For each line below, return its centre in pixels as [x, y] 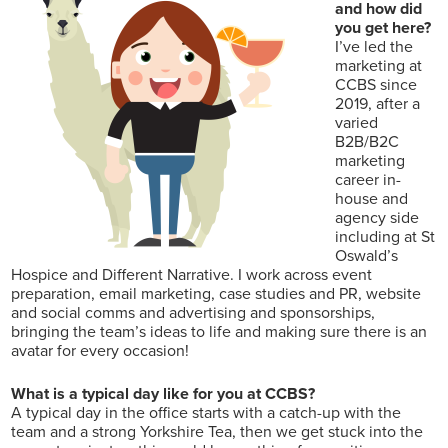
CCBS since [376, 84]
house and [372, 198]
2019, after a [378, 103]
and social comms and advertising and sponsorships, [193, 312]
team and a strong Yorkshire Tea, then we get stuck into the [217, 431]
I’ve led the [374, 46]
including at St [385, 236]
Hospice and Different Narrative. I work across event [192, 274]
